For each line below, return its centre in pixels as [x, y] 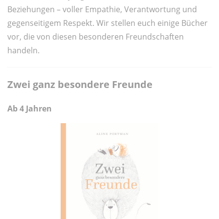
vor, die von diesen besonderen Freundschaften [96, 37]
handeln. [23, 51]
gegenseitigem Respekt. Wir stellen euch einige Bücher [108, 23]
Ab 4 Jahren [30, 109]
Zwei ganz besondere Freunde [80, 85]
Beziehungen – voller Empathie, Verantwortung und [102, 10]
